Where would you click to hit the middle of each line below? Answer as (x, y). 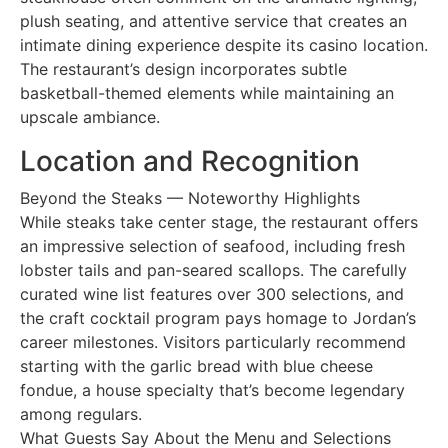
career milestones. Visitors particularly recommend (213, 341)
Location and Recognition (190, 160)
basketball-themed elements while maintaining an (207, 92)
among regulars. (81, 413)
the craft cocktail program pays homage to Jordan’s (218, 317)
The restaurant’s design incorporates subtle (183, 68)
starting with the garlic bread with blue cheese (196, 365)
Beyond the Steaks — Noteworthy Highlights (190, 197)
